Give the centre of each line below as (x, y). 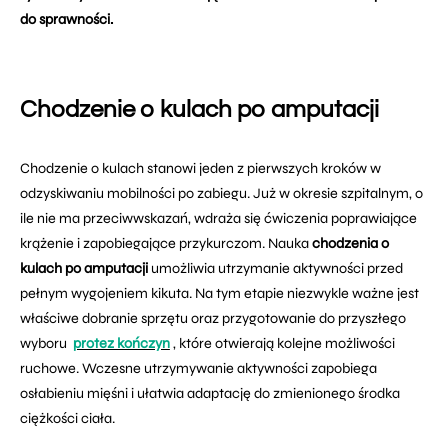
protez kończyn (121, 344)
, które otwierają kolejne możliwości (283, 344)
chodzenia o (350, 244)
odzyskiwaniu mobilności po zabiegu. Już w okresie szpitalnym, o (221, 194)
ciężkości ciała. (67, 419)
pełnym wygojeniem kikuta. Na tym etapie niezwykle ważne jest (219, 294)
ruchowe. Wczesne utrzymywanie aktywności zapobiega (198, 369)
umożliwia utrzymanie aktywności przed (275, 269)
